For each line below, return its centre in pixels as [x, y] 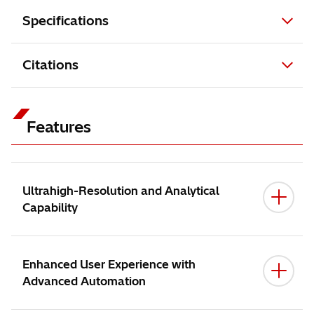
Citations [50, 65]
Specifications [66, 21]
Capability [50, 207]
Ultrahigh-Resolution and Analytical [121, 191]
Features [59, 127]
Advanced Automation [84, 281]
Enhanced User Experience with [109, 264]
